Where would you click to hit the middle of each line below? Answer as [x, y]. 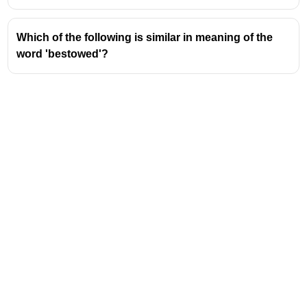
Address [225, 285]
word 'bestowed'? [63, 53]
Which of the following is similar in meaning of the [145, 37]
